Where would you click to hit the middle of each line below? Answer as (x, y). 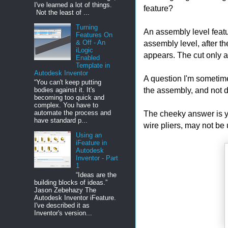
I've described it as (62, 205)
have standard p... (61, 120)
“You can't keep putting (68, 82)
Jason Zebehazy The (65, 190)
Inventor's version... (63, 213)
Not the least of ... (62, 13)
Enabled (88, 58)
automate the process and (73, 112)
